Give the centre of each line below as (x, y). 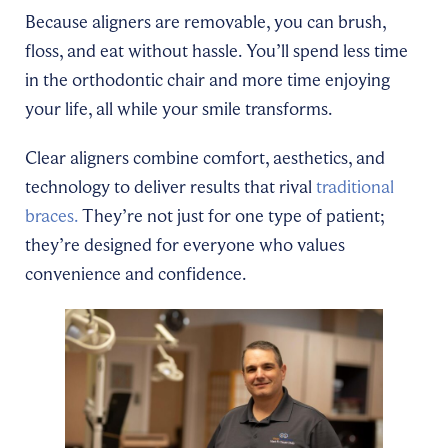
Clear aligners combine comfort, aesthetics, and (205, 157)
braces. (51, 215)
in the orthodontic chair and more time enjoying (207, 79)
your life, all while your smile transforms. (178, 108)
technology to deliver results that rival (170, 186)
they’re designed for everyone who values (185, 244)
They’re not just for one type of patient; (231, 215)
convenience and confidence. (135, 273)
